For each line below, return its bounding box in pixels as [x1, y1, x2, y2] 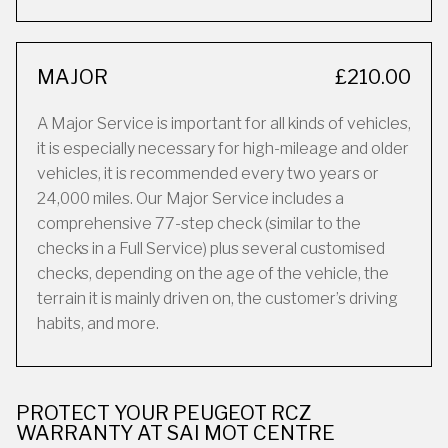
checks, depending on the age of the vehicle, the [37, 264, 389, 283]
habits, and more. [37, 314, 159, 333]
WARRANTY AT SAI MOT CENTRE [16, 421, 335, 445]
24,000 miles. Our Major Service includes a [37, 189, 344, 208]
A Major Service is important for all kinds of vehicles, [37, 114, 411, 133]
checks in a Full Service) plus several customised [37, 239, 385, 258]
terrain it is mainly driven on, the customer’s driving [37, 289, 398, 308]
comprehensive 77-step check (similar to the [37, 214, 361, 233]
